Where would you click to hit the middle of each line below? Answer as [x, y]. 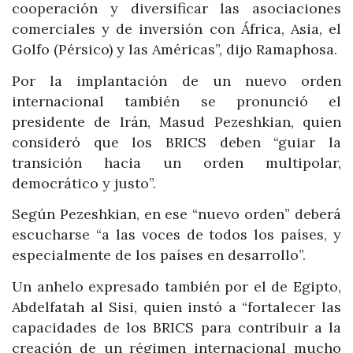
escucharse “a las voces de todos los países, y [176, 235]
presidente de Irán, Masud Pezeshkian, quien [176, 121]
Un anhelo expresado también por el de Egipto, [176, 286]
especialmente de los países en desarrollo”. [159, 255]
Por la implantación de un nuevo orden [176, 80]
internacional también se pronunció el [176, 101]
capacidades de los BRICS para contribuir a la [176, 327]
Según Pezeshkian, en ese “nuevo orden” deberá [176, 214]
